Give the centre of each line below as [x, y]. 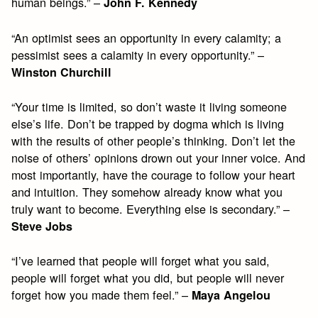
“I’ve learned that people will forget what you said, [141, 261]
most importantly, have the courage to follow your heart [154, 175]
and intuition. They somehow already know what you [147, 192]
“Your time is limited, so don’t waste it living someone [149, 106]
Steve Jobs [42, 226]
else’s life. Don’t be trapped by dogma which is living [148, 124]
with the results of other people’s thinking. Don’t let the [154, 141]
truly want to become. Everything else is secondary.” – [151, 209]
